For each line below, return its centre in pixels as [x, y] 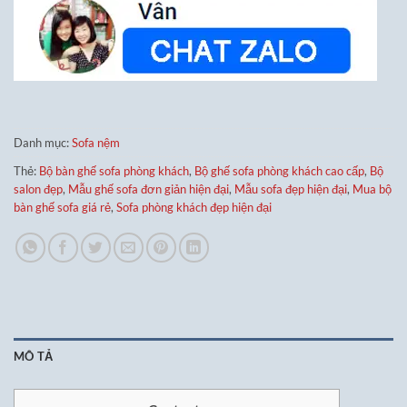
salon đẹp [38, 189]
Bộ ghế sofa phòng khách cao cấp [279, 171]
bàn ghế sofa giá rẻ [62, 208]
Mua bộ [372, 189]
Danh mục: [43, 143]
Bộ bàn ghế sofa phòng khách [114, 171]
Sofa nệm [96, 143]
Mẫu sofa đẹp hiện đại [291, 189]
